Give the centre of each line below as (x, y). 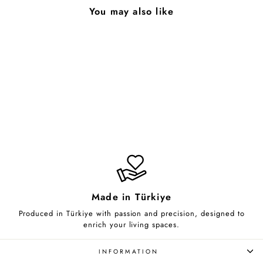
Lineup (56, 137)
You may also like (131, 12)
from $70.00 (56, 149)
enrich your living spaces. (131, 224)
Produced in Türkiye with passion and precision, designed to (131, 213)
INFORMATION (129, 251)
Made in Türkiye (131, 197)
